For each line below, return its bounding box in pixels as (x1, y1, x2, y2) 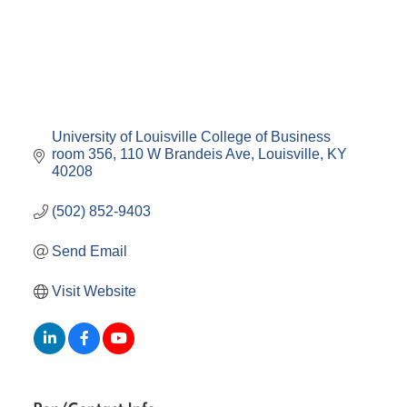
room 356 (52, 146, 114, 163)
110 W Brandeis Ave (120, 146, 252, 163)
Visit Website (52, 283, 137, 300)
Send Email (52, 243, 128, 260)
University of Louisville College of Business (52, 129, 332, 145)
